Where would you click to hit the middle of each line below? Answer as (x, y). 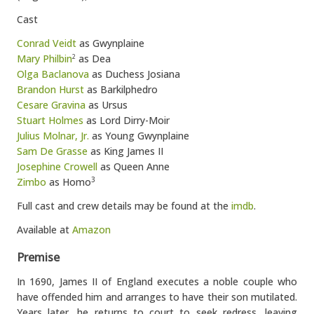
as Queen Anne (134, 166)
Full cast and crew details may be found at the (124, 206)
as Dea (93, 59)
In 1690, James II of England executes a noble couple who (157, 281)
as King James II (125, 151)
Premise (38, 257)
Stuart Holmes (50, 120)
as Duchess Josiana (135, 74)
